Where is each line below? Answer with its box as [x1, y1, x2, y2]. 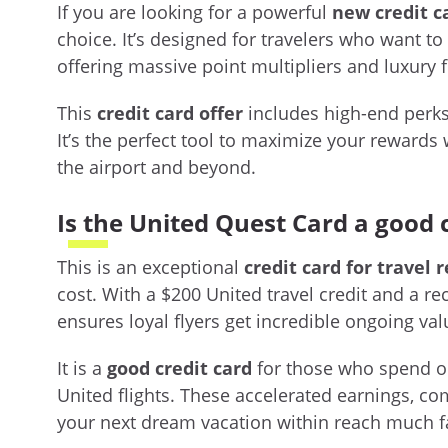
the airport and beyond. [57, 154, 256, 179]
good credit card [107, 356, 252, 381]
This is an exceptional [57, 255, 244, 280]
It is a [57, 356, 107, 381]
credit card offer [97, 100, 243, 125]
